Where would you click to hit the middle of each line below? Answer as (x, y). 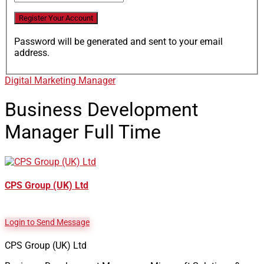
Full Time (122, 132)
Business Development (101, 110)
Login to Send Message (47, 222)
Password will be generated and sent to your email (118, 41)
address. (32, 52)
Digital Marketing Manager (60, 80)
